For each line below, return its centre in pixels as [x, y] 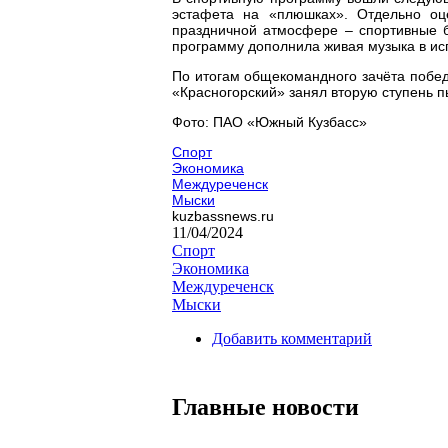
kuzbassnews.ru [223, 215]
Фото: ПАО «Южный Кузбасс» [269, 121]
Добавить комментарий [292, 338]
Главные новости [265, 406]
